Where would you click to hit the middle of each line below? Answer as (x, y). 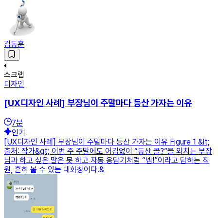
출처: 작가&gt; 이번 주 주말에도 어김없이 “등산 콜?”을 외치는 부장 (108, 151)
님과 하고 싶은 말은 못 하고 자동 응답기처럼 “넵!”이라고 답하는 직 (107, 161)
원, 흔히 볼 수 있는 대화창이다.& (54, 170)
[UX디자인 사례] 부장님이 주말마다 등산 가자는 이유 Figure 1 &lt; (107, 142)
